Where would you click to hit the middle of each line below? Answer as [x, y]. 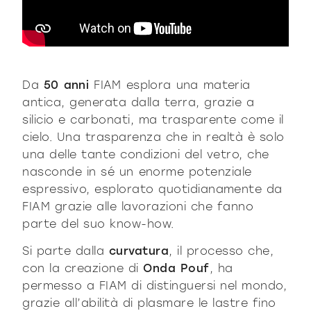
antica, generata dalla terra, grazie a [138, 102]
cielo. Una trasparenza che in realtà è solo [153, 137]
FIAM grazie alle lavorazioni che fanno [138, 206]
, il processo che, [221, 251]
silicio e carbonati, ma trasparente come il [153, 119]
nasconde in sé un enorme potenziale [137, 171]
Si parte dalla [66, 251]
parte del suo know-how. [98, 224]
